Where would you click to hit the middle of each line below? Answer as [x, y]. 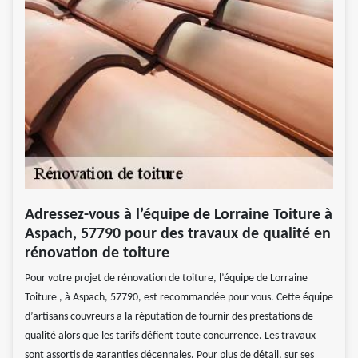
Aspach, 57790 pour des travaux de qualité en [178, 234]
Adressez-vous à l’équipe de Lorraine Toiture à [179, 215]
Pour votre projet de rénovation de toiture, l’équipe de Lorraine [166, 278]
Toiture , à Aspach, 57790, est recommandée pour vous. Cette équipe [179, 297]
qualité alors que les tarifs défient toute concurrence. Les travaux [170, 336]
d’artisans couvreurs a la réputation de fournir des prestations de [169, 316]
